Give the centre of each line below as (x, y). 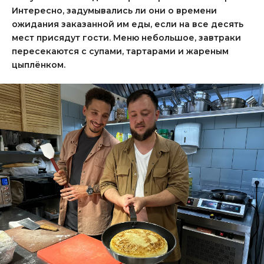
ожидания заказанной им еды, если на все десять (128, 24)
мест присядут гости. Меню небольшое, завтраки (126, 38)
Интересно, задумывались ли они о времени (114, 11)
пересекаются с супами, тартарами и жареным (120, 51)
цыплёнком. (39, 65)
